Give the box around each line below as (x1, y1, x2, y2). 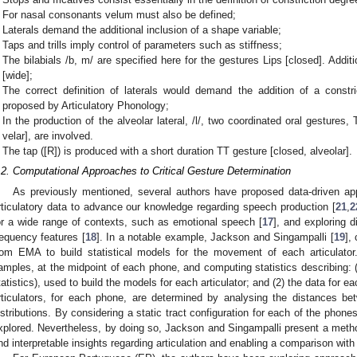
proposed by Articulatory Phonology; (2, 99, 170, 112)
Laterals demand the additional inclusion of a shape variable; (2, 23, 282, 36)
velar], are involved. (2, 129, 94, 142)
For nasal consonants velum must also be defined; (2, 8, 237, 21)
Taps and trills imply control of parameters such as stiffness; (2, 38, 283, 51)
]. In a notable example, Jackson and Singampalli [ (96, 230, 334, 243)
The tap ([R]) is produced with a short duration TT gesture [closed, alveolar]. (2, 144, 353, 157)
